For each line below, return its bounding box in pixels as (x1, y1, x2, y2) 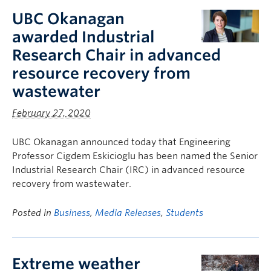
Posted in (12, 207, 54, 218)
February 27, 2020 (12, 108, 91, 119)
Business (54, 207, 90, 218)
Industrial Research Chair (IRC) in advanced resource (12, 165, 245, 175)
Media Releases (95, 207, 161, 218)
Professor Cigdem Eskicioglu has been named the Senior (12, 151, 258, 162)
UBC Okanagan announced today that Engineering (12, 137, 230, 148)
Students (166, 207, 203, 218)
